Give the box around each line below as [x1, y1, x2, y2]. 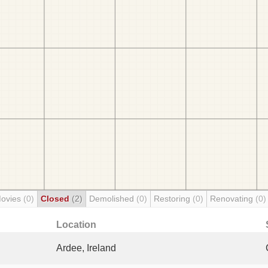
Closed [41, 194, 72, 203]
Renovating [210, 194, 255, 203]
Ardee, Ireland [56, 243, 116, 253]
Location [56, 220, 96, 230]
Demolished [89, 194, 136, 203]
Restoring [154, 194, 193, 203]
